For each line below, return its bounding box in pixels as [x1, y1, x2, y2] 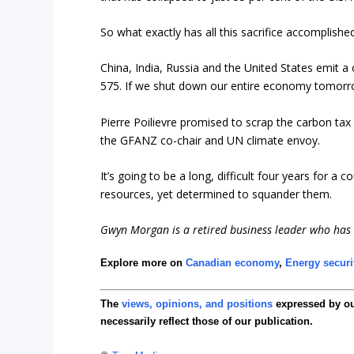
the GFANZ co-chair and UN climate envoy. [100, 132, 321, 148]
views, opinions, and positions [122, 298, 273, 311]
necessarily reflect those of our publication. [100, 315, 314, 328]
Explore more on [100, 257, 186, 269]
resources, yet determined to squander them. [100, 186, 333, 202]
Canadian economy [186, 257, 280, 269]
